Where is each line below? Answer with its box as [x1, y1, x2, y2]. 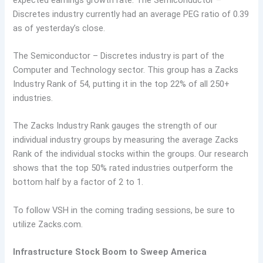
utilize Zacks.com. [13, 218, 83, 230]
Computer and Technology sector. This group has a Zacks [13, 65, 239, 76]
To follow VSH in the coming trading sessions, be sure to [13, 204, 235, 215]
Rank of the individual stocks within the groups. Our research [13, 149, 249, 160]
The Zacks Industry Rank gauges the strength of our [13, 120, 218, 131]
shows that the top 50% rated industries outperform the [13, 163, 234, 174]
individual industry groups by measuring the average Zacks [13, 134, 239, 146]
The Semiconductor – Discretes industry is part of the [13, 50, 225, 62]
